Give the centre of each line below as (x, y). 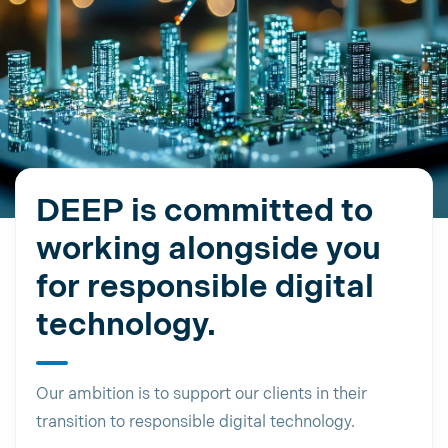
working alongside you (208, 249)
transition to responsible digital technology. (195, 422)
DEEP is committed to (204, 211)
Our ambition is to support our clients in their (201, 394)
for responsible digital (205, 287)
